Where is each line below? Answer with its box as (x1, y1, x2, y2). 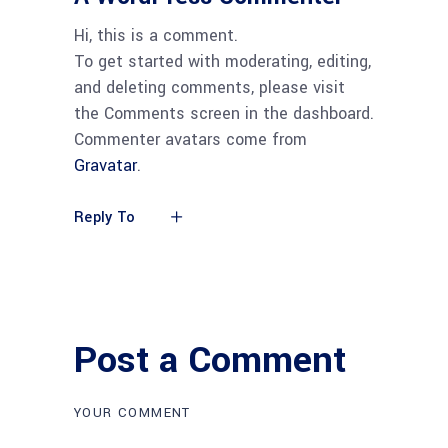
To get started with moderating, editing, (74, 50, 371, 73)
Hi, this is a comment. (74, 24, 238, 47)
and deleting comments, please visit (74, 76, 345, 99)
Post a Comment (74, 334, 346, 386)
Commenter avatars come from (74, 128, 307, 151)
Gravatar (74, 154, 137, 177)
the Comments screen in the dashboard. (74, 102, 374, 125)
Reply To (74, 207, 136, 229)
